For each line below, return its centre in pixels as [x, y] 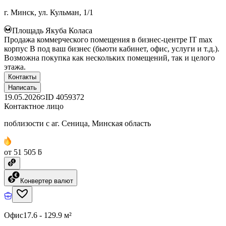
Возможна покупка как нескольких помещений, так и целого [109, 58]
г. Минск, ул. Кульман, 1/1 [49, 12]
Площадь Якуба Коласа [52, 30]
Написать [22, 87]
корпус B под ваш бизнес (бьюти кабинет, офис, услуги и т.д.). [112, 48]
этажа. [15, 67]
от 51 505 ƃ [23, 152]
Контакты [22, 77]
